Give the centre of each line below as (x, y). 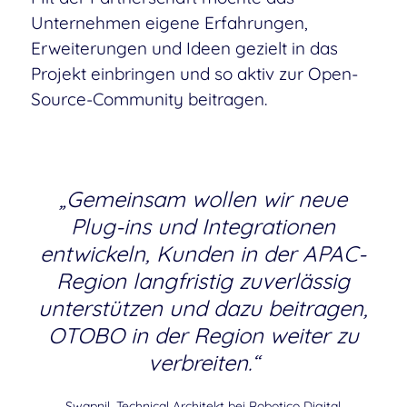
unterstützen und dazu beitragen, (203, 308)
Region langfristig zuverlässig (203, 280)
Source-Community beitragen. (149, 99)
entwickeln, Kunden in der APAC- (203, 253)
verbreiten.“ (203, 362)
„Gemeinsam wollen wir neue (203, 199)
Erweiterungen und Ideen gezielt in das (184, 48)
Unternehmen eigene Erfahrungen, (169, 22)
